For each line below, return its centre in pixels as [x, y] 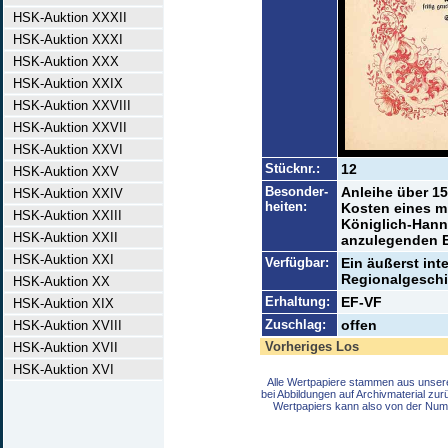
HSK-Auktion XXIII [63, 215]
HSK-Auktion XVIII [63, 325]
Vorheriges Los [311, 346]
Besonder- [296, 191]
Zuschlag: [295, 324]
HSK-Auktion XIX [59, 303]
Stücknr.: [292, 168]
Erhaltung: [297, 301]
